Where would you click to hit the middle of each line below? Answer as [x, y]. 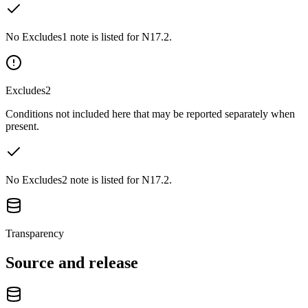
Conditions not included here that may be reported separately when [150, 113]
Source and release [72, 262]
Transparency [35, 233]
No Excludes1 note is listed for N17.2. [89, 36]
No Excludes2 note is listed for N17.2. [89, 179]
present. [22, 126]
